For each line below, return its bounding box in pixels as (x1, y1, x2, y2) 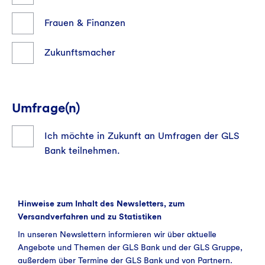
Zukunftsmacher (44, 47, 115, 59)
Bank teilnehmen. (44, 145, 120, 157)
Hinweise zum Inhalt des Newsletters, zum (18, 199, 185, 209)
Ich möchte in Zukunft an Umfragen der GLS (44, 130, 240, 142)
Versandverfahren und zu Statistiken (18, 212, 161, 222)
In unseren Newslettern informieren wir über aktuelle (18, 230, 216, 240)
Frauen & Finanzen (44, 17, 125, 29)
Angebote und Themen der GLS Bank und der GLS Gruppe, (18, 243, 243, 253)
